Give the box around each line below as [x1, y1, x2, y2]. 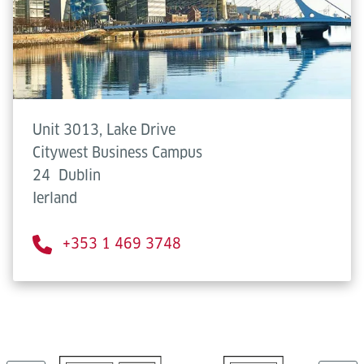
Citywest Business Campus [32, 144, 202, 161]
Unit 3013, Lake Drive [32, 121, 175, 138]
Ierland [32, 189, 77, 206]
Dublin [58, 167, 101, 184]
